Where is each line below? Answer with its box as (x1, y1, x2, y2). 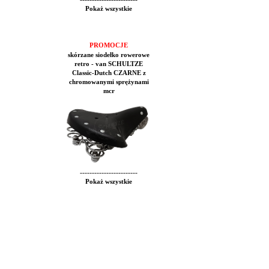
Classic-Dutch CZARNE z (71, 70, 146, 76)
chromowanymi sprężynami (68, 79, 149, 85)
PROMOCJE (89, 42, 128, 49)
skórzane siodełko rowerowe (68, 52, 150, 58)
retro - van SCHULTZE (74, 61, 143, 67)
